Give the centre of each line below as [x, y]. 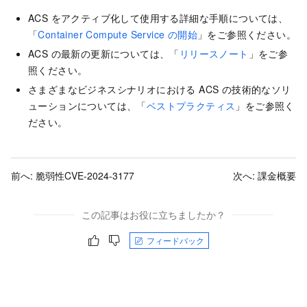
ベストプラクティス [191, 106]
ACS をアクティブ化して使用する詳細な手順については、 [158, 18]
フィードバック [175, 241]
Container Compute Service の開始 [118, 35]
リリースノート [214, 54]
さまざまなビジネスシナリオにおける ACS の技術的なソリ [160, 89]
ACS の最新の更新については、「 [104, 54]
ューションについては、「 [87, 106]
